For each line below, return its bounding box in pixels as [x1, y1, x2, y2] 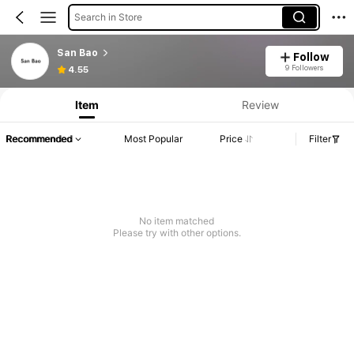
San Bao [56, 47, 98, 58]
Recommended [6, 133, 72, 145]
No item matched [139, 215, 215, 228]
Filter [309, 133, 331, 145]
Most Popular [124, 133, 183, 145]
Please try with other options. [112, 227, 241, 239]
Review [241, 97, 279, 111]
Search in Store [73, 10, 142, 23]
